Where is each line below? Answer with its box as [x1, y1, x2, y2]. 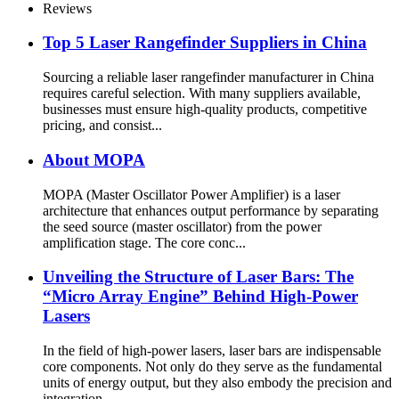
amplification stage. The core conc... [43, 234, 246, 250]
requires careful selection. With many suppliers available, [43, 85, 361, 102]
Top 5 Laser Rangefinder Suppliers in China [43, 33, 367, 53]
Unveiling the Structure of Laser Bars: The [43, 267, 354, 287]
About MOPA [43, 150, 145, 169]
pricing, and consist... [43, 118, 162, 134]
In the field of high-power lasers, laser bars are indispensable [43, 342, 381, 358]
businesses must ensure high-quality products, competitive [43, 102, 367, 118]
